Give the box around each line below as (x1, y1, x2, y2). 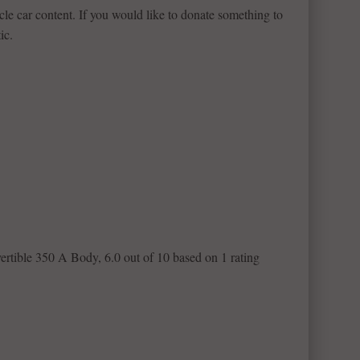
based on (170, 248, 221, 265)
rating (227, 248, 260, 265)
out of (121, 248, 157, 265)
